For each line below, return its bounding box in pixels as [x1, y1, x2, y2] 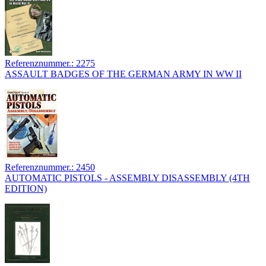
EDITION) [5, 183, 47, 194]
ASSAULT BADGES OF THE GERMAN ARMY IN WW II [5, 69, 242, 80]
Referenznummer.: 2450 [5, 162, 95, 173]
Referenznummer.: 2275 [5, 58, 95, 69]
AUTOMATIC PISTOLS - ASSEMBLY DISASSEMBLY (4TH [5, 173, 250, 183]
